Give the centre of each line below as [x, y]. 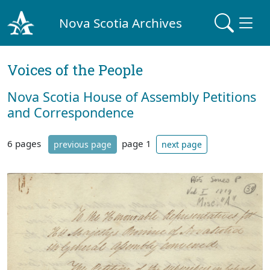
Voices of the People [75, 70]
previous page [83, 144]
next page [182, 144]
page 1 [137, 143]
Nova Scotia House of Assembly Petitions [132, 97]
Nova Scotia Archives [121, 23]
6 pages [25, 143]
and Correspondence [71, 112]
